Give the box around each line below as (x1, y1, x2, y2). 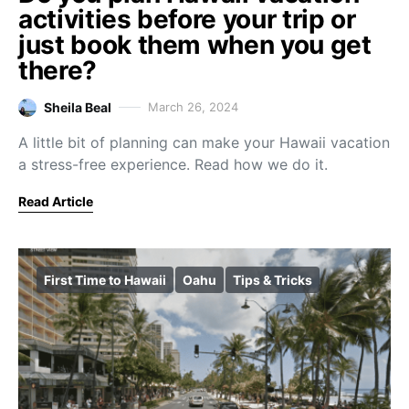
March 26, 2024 (148, 100, 238, 114)
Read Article (18, 194, 93, 209)
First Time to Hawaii (44, 272, 166, 288)
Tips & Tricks (233, 272, 312, 288)
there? (18, 55, 97, 86)
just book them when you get (18, 29, 372, 60)
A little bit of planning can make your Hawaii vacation (18, 133, 390, 152)
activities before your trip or (18, 4, 356, 35)
